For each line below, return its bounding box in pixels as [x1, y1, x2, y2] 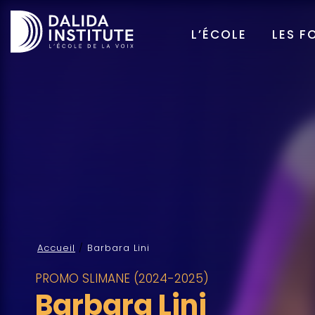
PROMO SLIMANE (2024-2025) [35, 269, 209, 287]
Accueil [37, 240, 75, 255]
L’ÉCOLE [191, 25, 247, 43]
